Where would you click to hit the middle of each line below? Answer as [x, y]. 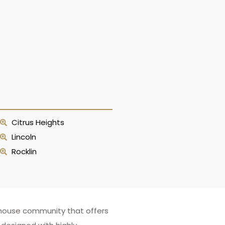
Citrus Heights [38, 122]
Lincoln [24, 137]
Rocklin [24, 151]
